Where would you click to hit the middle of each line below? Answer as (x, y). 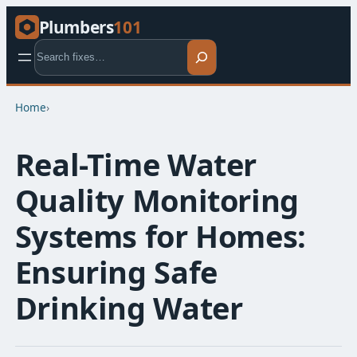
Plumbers (76, 27)
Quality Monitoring (157, 200)
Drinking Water (129, 307)
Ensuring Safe (116, 271)
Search (53, 47)
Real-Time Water (136, 164)
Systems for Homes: (160, 235)
